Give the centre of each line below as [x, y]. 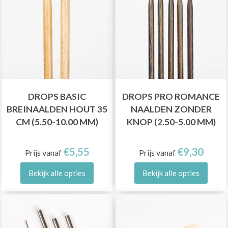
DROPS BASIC [57, 96]
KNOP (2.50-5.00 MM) [171, 122]
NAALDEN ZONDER [171, 109]
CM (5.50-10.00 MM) [57, 122]
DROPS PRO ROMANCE [171, 96]
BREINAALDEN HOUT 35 [57, 109]
